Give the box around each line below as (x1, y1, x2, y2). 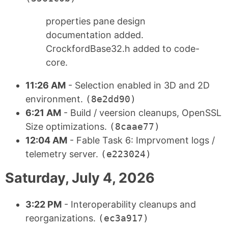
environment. (25, 93, 85, 104)
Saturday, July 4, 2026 (5, 169, 155, 186)
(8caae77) (109, 121, 160, 132)
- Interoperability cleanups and (62, 199, 196, 210)
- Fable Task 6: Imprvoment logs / (67, 134, 215, 146)
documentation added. (46, 29, 144, 40)
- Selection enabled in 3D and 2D (66, 79, 210, 91)
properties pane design (46, 15, 146, 26)
